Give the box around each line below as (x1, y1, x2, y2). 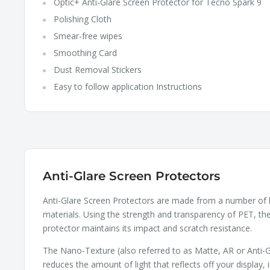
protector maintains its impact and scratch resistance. (43, 222, 252, 234)
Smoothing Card (54, 47, 117, 59)
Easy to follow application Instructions (54, 81, 202, 93)
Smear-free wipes (54, 30, 122, 42)
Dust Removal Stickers (54, 64, 142, 76)
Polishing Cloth (54, 13, 111, 25)
